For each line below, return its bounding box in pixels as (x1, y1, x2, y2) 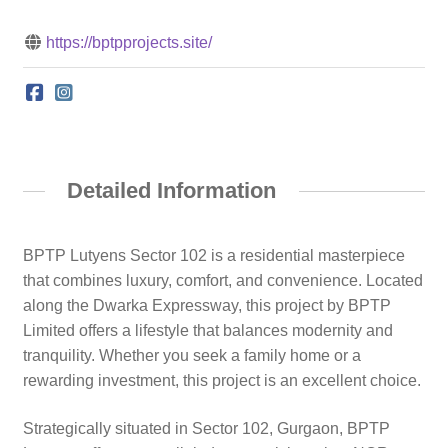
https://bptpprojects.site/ (45, 34, 212, 52)
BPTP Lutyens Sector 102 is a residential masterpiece (22, 246, 405, 264)
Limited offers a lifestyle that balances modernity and (22, 321, 393, 339)
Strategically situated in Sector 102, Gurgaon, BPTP (22, 419, 390, 437)
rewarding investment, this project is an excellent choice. (22, 371, 421, 389)
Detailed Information (67, 178, 277, 204)
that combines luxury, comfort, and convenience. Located (22, 271, 423, 289)
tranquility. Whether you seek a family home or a (22, 346, 361, 364)
